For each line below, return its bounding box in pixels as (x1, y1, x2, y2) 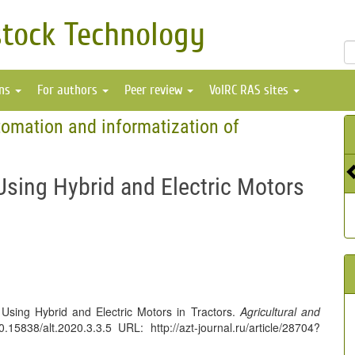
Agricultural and (239, 303, 320, 319)
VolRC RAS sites (209, 82, 292, 97)
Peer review (124, 82, 185, 97)
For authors (37, 82, 101, 97)
